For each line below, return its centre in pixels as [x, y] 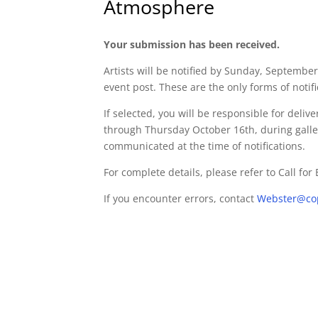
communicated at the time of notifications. [205, 146]
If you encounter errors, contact [181, 199]
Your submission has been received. [192, 45]
